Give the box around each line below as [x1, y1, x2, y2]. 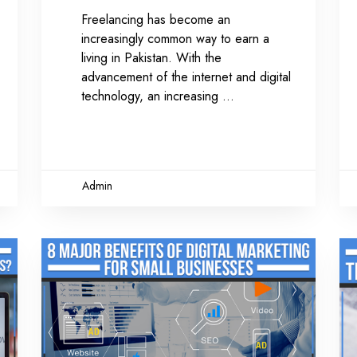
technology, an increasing [81, 86, 223, 105]
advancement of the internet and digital [81, 67, 292, 86]
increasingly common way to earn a [81, 29, 270, 48]
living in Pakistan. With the [81, 48, 222, 67]
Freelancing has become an [81, 10, 231, 29]
